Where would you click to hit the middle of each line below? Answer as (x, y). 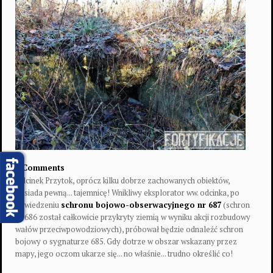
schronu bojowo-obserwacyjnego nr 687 (141, 204)
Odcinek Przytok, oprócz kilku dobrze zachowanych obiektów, (122, 180)
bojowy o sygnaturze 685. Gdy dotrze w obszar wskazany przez (126, 241)
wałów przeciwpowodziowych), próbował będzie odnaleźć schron (129, 229)
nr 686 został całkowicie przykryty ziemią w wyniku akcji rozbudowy (133, 217)
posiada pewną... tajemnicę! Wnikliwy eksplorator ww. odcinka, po (127, 192)
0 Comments (40, 167)
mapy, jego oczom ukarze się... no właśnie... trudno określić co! (124, 253)
